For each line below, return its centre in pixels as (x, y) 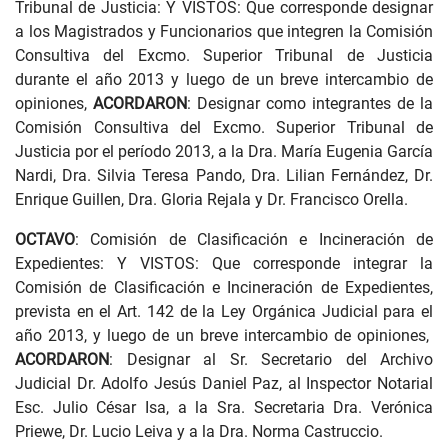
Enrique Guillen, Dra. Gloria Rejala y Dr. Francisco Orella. (213, 199)
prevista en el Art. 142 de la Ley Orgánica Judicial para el (224, 311)
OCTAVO (45, 239)
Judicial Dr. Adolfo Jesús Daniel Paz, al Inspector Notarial (224, 383)
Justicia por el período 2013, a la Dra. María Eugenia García (224, 151)
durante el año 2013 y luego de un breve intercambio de (224, 79)
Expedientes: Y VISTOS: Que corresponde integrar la (224, 263)
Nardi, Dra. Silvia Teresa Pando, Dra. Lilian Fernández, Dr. (224, 175)
